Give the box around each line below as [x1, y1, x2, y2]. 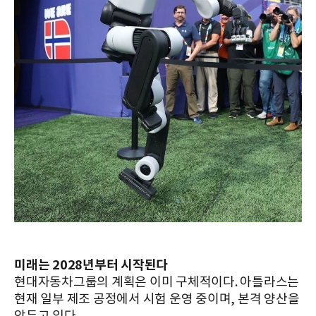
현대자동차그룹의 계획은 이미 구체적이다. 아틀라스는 [14, 275, 299, 291]
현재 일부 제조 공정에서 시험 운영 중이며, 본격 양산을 [14, 292, 300, 308]
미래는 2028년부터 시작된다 [14, 257, 168, 274]
